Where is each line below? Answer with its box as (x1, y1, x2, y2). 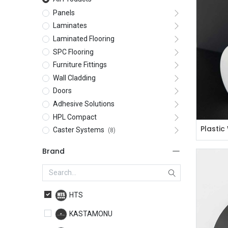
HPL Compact (52, 112, 97, 121)
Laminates (52, 21, 87, 30)
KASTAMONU (69, 210, 112, 218)
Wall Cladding (52, 73, 96, 82)
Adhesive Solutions (52, 99, 115, 108)
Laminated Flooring (52, 34, 115, 43)
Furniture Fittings (52, 61, 107, 69)
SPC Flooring (52, 47, 94, 56)
